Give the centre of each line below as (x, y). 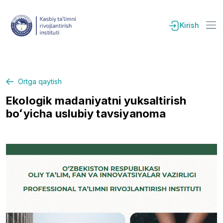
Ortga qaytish (40, 81)
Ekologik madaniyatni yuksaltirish (96, 100)
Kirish (189, 25)
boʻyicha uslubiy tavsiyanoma (86, 113)
